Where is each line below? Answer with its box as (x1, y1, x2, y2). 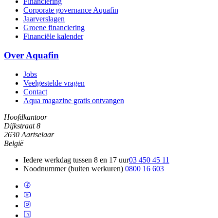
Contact (23, 87, 47, 96)
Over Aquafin (4, 50, 59, 61)
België (4, 139, 23, 147)
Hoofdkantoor (4, 112, 47, 121)
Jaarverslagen (23, 15, 65, 23)
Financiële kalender (23, 32, 83, 41)
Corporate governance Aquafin (23, 6, 118, 15)
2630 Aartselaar (4, 130, 54, 139)
